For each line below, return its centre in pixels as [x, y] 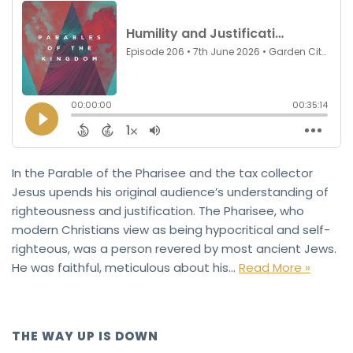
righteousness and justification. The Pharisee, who [158, 210]
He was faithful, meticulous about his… [125, 267]
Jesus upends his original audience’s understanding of [170, 191]
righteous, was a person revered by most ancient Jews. [174, 248]
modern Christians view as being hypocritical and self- [171, 229]
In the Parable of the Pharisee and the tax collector [162, 173]
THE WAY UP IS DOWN [85, 336]
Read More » [275, 267]
